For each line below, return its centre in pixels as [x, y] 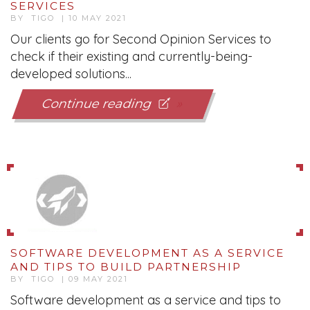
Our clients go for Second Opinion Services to [141, 39]
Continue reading [101, 104]
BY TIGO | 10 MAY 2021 [69, 18]
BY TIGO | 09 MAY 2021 [69, 279]
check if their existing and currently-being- [131, 56]
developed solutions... [71, 74]
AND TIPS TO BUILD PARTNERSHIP [126, 267]
